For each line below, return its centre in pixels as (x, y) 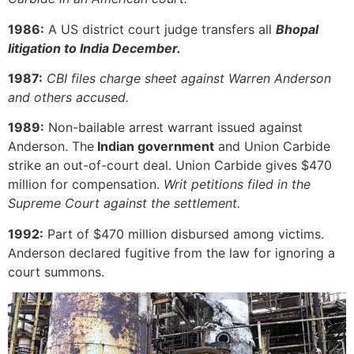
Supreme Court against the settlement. (124, 203)
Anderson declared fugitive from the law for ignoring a (171, 252)
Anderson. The (51, 147)
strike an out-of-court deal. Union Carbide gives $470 (170, 166)
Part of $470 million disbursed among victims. (184, 233)
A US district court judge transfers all (160, 29)
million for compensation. (86, 185)
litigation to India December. (94, 48)
